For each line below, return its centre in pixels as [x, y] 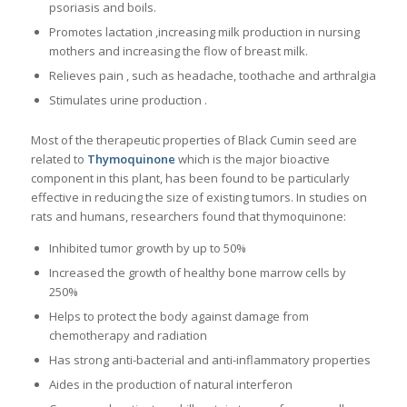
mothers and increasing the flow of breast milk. [178, 50]
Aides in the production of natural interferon [170, 384]
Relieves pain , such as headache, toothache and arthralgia [212, 75]
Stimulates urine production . [128, 99]
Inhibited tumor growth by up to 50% [147, 248]
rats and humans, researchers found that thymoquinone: [188, 216]
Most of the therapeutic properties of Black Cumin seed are [194, 139]
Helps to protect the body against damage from [179, 316]
